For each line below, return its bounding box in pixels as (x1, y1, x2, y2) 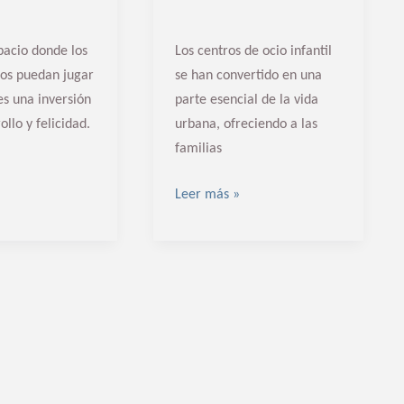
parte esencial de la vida (174, 93, 318, 108)
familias (174, 142, 222, 157)
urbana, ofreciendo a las (174, 117, 317, 133)
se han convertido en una (174, 69, 322, 84)
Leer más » (174, 188, 240, 203)
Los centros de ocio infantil (174, 44, 332, 60)
